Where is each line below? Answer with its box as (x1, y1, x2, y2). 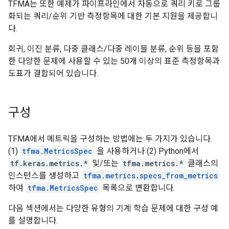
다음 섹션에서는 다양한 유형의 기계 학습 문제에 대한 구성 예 (8, 203, 218, 213)
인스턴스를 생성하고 (8, 171, 81, 180)
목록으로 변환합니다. (100, 183, 175, 193)
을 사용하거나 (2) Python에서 (95, 146, 199, 156)
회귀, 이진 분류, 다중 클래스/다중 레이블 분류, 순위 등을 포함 (8, 44, 219, 54)
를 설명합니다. (8, 216, 58, 225)
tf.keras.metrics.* (10, 158, 88, 168)
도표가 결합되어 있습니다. (8, 68, 98, 78)
